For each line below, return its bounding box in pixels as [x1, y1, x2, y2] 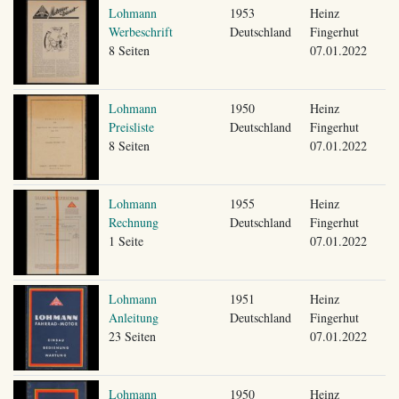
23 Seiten [108, 327, 156, 345]
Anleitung [108, 308, 159, 326]
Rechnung [108, 213, 159, 231]
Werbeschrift [108, 22, 173, 40]
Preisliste [108, 118, 154, 135]
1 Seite [108, 232, 143, 249]
